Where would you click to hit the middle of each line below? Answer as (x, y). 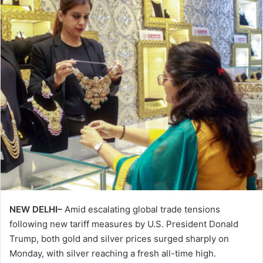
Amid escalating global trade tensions (141, 209)
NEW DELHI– (36, 209)
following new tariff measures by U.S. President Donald (124, 224)
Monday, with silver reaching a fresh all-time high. (113, 253)
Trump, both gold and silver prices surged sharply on (119, 238)
